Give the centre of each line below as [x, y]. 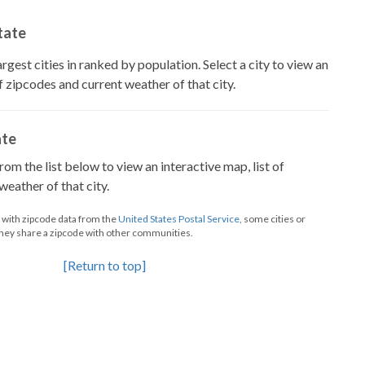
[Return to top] [104, 265]
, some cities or [273, 219]
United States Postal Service [179, 219]
